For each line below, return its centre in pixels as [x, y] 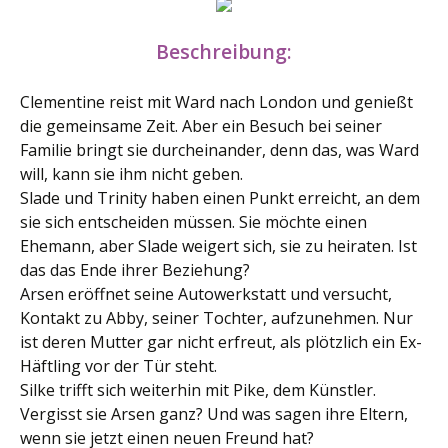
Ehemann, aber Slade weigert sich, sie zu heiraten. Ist [218, 246]
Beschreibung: [224, 51]
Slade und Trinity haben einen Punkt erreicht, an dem [220, 198]
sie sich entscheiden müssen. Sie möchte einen [193, 222]
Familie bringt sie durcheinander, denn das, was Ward [219, 150]
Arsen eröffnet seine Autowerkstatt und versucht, [206, 294]
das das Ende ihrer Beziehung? [135, 270]
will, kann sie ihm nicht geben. [131, 174]
